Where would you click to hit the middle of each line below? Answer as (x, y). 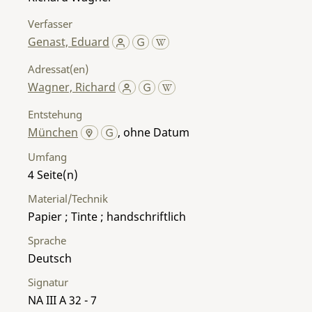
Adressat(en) (58, 69)
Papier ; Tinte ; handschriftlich (107, 216)
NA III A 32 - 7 (62, 300)
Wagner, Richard (72, 87)
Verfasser (50, 23)
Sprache (47, 240)
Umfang (47, 156)
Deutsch (50, 258)
